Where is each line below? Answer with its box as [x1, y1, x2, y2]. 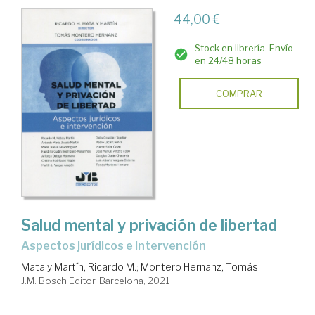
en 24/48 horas [194, 55, 262, 67]
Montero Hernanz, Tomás [141, 261, 258, 274]
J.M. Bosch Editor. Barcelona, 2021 [21, 275, 169, 287]
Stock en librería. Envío [194, 42, 293, 54]
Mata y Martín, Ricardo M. [21, 261, 136, 274]
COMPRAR [215, 88, 262, 100]
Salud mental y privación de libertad [21, 216, 277, 235]
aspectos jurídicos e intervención [30, 239, 206, 253]
